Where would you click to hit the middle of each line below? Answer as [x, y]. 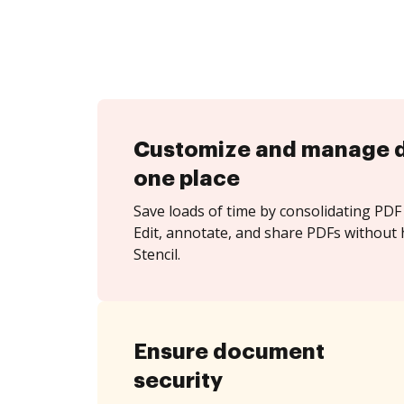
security [178, 381]
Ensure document [229, 352]
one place [187, 179]
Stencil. [157, 254]
